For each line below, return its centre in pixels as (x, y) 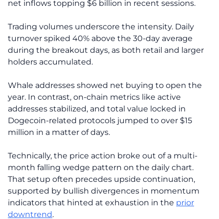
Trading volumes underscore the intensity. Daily (101, 26)
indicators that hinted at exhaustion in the (92, 202)
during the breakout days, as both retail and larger (106, 50)
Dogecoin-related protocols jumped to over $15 (100, 120)
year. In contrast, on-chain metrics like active (94, 97)
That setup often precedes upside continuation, (101, 179)
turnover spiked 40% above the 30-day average (100, 38)
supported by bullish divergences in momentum (104, 191)
